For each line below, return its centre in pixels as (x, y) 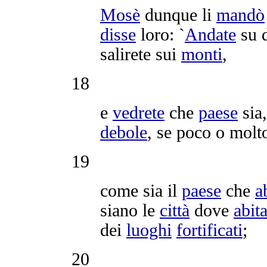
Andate (210, 34)
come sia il (141, 190)
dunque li (178, 15)
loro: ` (160, 34)
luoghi (149, 230)
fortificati (209, 230)
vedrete (139, 112)
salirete (125, 54)
